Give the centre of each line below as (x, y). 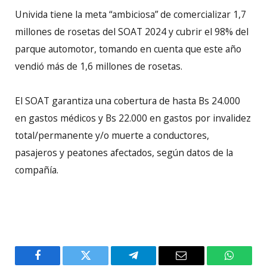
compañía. (37, 170)
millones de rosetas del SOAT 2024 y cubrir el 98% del (132, 31)
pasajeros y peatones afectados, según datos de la (124, 152)
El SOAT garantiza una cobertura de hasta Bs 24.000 (128, 100)
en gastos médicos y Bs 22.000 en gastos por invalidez (133, 118)
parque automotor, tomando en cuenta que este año (128, 49)
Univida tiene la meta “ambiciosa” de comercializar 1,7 (131, 14)
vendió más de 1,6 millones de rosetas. (99, 66)
